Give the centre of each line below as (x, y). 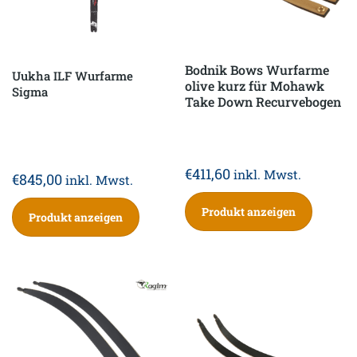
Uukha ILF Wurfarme (73, 76)
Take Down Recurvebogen (263, 102)
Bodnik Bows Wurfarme (257, 70)
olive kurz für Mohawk (255, 86)
